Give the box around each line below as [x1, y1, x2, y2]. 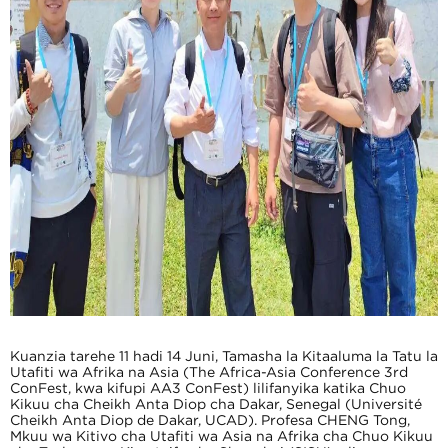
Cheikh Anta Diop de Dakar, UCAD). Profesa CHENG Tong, [10, 412, 410, 428]
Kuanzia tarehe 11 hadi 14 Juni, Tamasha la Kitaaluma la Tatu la [10, 348, 438, 364]
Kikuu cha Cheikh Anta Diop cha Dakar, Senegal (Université [10, 396, 422, 412]
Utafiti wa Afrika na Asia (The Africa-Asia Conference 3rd [10, 364, 408, 380]
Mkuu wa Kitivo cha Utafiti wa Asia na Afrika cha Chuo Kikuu [10, 428, 433, 444]
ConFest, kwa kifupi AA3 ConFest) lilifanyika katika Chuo [10, 380, 406, 396]
